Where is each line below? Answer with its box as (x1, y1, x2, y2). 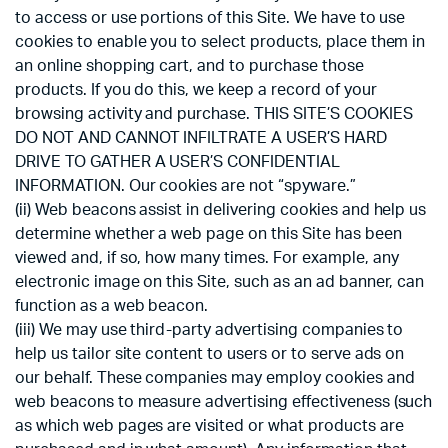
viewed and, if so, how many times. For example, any (15, 250, 399, 267)
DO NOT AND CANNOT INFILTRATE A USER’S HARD (15, 130, 387, 147)
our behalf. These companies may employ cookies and (15, 370, 415, 387)
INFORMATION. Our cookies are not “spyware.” (15, 178, 356, 195)
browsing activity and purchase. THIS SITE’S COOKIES (15, 106, 413, 123)
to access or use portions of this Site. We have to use (15, 10, 406, 27)
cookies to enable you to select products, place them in (15, 34, 426, 51)
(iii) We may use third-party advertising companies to (15, 322, 404, 339)
